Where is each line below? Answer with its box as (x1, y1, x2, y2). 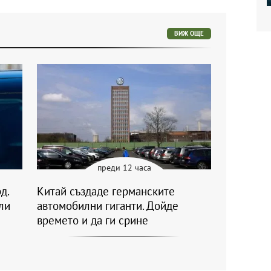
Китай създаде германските (37, 184, 175, 199)
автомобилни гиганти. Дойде (37, 198, 178, 214)
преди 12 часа (97, 162, 151, 174)
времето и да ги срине (37, 213, 148, 228)
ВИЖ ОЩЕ (174, 29, 204, 38)
